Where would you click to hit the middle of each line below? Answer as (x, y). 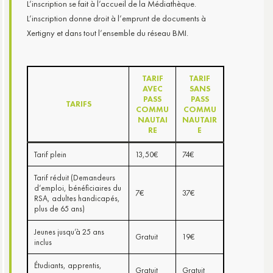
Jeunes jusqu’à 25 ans (69, 232)
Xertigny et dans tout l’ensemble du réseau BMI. (108, 33)
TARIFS (78, 104)
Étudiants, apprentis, (68, 265)
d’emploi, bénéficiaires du (78, 188)
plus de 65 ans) (59, 208)
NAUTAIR (200, 119)
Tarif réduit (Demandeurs (75, 177)
